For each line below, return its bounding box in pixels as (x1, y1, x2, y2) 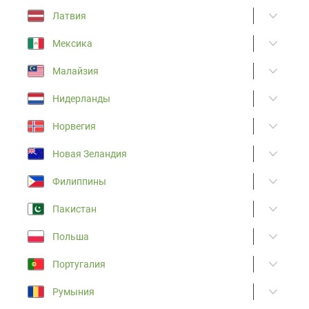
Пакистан (52, 203, 97, 215)
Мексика (52, 37, 92, 49)
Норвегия (52, 120, 96, 132)
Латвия (52, 10, 86, 21)
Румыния (52, 286, 94, 297)
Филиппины (52, 175, 106, 187)
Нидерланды (52, 92, 110, 104)
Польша (52, 230, 89, 242)
